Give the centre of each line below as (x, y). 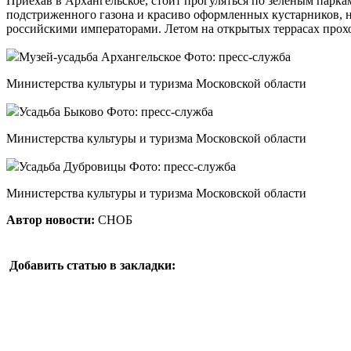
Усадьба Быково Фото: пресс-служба (116, 111)
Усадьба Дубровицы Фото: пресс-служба (127, 166)
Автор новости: (51, 219)
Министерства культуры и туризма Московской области (158, 83)
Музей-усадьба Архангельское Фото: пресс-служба (155, 56)
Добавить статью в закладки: (92, 265)
